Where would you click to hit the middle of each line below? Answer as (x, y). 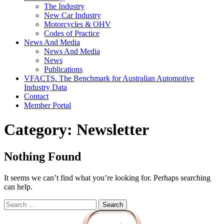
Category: (40, 130)
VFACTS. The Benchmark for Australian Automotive (109, 78)
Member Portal (47, 105)
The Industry (64, 6)
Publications (63, 69)
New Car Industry (72, 15)
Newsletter (113, 130)
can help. (18, 186)
